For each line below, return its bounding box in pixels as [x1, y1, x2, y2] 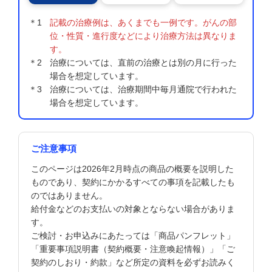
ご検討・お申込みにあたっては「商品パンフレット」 [30, 230, 235, 240]
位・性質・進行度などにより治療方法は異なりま [50, 30, 237, 41]
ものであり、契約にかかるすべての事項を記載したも [30, 177, 235, 187]
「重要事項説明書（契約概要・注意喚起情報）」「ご [30, 243, 235, 254]
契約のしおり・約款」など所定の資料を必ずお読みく [30, 257, 235, 267]
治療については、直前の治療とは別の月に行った [50, 57, 237, 67]
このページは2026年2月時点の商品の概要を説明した [30, 163, 234, 174]
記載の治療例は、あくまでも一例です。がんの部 [50, 17, 237, 27]
